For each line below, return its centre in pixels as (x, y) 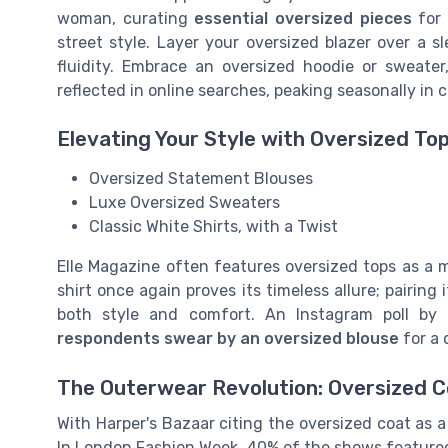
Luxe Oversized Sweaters (184, 203)
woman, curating (126, 19)
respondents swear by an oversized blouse (228, 339)
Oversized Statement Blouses (201, 179)
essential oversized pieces (303, 19)
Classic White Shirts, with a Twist (213, 227)
